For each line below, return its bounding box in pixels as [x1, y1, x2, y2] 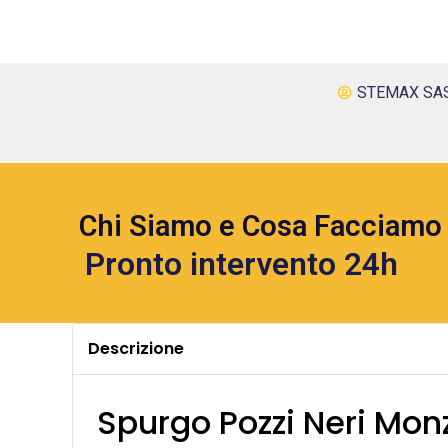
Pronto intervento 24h [85, 245, 398, 284]
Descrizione [88, 336, 184, 360]
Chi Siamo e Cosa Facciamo [79, 209, 442, 244]
